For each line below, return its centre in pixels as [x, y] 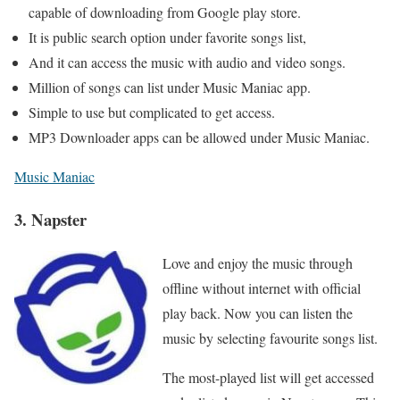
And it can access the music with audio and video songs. [187, 62]
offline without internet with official [262, 288]
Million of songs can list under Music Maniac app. [170, 87]
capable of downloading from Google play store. [165, 12]
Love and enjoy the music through [258, 263]
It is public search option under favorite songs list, [167, 37]
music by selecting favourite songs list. [270, 338]
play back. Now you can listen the [258, 313]
